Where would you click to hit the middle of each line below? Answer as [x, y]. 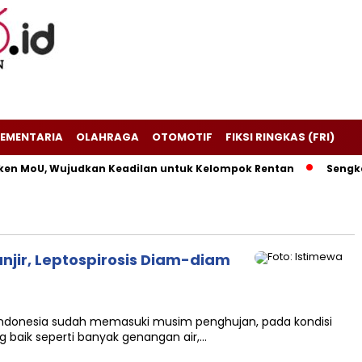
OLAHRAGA [107, 137]
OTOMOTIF [182, 137]
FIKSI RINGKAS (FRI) [280, 137]
